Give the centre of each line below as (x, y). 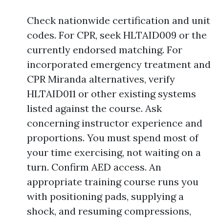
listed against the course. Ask (94, 108)
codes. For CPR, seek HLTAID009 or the (117, 35)
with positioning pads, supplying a (105, 196)
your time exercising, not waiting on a (114, 152)
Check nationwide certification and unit (119, 20)
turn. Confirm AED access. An (94, 167)
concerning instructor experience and (115, 123)
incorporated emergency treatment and (119, 64)
